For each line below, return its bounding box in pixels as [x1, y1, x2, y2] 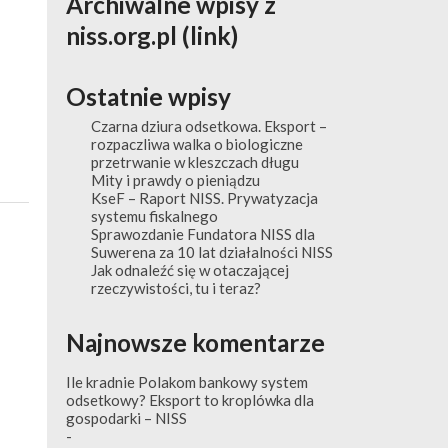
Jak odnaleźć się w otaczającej [90, 260, 289, 279]
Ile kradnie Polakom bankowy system [66, 372, 309, 391]
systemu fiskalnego [90, 206, 218, 225]
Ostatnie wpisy [66, 81, 232, 111]
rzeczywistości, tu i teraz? [90, 278, 261, 297]
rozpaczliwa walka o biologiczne [90, 134, 303, 153]
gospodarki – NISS [66, 408, 188, 427]
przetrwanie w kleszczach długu [90, 152, 299, 171]
